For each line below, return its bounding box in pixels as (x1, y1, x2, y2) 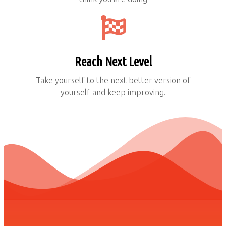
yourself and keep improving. (60, 88, 166, 97)
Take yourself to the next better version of (35, 76, 191, 85)
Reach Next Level (74, 54, 152, 69)
